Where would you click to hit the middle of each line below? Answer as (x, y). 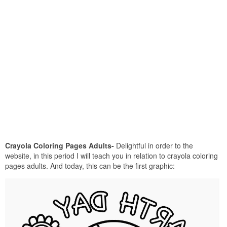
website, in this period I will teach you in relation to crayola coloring (111, 155)
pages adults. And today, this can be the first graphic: (90, 165)
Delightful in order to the (154, 145)
